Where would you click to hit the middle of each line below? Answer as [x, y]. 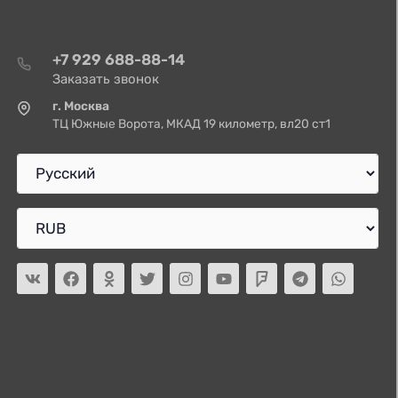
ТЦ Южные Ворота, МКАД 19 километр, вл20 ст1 [192, 123]
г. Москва [81, 105]
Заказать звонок [106, 79]
